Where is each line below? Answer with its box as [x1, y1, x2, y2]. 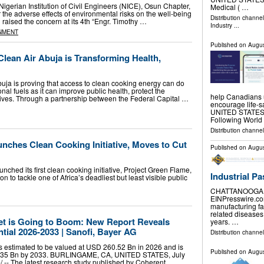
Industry [210, 21, 232, 30]
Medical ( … [210, 2, 249, 12]
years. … [210, 216, 239, 227]
